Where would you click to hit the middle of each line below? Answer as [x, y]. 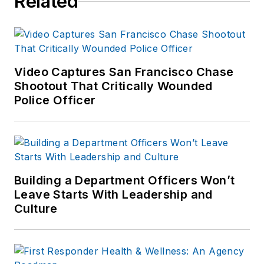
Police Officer [55, 100]
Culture [36, 209]
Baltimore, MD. [151, 32]
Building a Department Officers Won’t [125, 181]
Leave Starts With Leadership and [113, 195]
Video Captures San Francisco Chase [124, 72]
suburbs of [141, 15]
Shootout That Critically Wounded [113, 86]
